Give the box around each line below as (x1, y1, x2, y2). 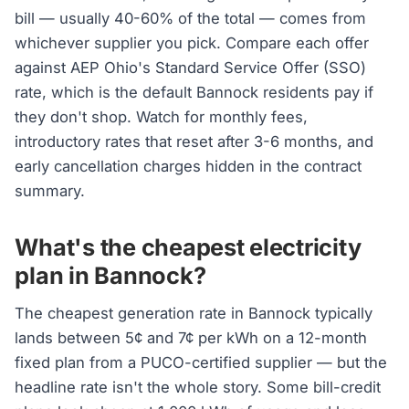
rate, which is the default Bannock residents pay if (15, 82, 374, 101)
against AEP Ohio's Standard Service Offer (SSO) (15, 58, 367, 77)
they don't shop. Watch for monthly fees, (15, 107, 309, 126)
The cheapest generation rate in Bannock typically (15, 303, 373, 322)
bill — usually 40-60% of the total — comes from (15, 8, 367, 27)
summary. (15, 181, 86, 200)
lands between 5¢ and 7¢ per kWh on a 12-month (15, 328, 368, 347)
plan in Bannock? (15, 261, 206, 290)
